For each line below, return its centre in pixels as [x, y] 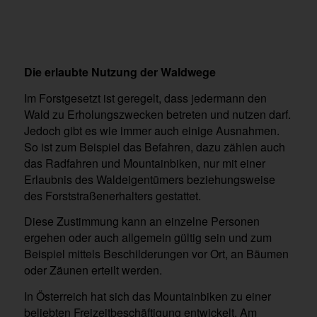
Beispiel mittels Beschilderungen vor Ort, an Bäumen [156, 254]
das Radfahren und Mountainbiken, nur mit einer [144, 163]
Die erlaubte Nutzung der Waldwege [120, 72]
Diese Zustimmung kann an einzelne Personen [142, 221]
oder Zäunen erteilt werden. [93, 270]
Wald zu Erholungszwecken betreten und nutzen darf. [157, 114]
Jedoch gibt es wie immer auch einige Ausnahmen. [151, 130]
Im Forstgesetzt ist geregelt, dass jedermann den [145, 98]
